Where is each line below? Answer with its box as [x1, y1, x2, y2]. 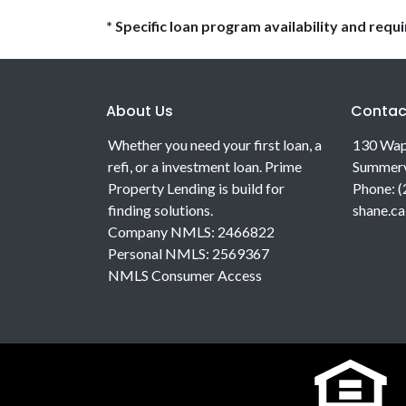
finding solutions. [108, 200, 213, 218]
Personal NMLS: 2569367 [108, 244, 269, 262]
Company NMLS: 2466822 [108, 222, 275, 240]
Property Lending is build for [108, 179, 285, 197]
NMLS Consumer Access [108, 266, 262, 284]
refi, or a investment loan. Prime [108, 157, 302, 175]
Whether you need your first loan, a [108, 135, 322, 153]
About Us [106, 100, 173, 121]
